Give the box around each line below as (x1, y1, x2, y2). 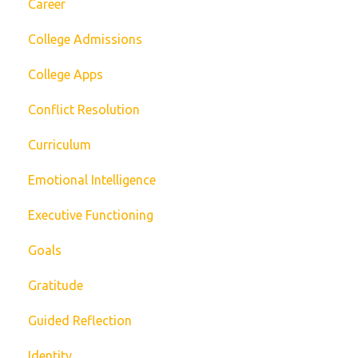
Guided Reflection (28, 313, 132, 328)
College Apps (28, 67, 103, 82)
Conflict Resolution (28, 102, 140, 117)
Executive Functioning (28, 208, 153, 223)
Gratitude (28, 278, 83, 293)
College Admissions (28, 32, 142, 47)
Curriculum (28, 137, 91, 153)
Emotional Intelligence (28, 173, 156, 188)
